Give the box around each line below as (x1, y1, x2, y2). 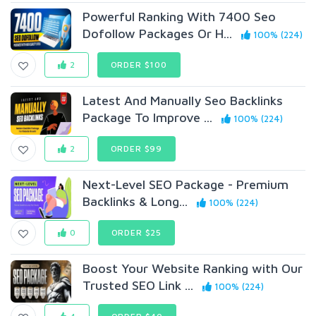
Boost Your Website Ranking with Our (83, 261, 303, 276)
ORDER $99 (110, 143, 163, 154)
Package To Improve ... (83, 110, 213, 125)
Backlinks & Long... (83, 194, 188, 209)
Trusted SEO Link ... (83, 278, 194, 293)
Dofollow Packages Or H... (83, 26, 233, 41)
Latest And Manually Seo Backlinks (83, 93, 284, 108)
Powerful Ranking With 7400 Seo (83, 9, 276, 24)
